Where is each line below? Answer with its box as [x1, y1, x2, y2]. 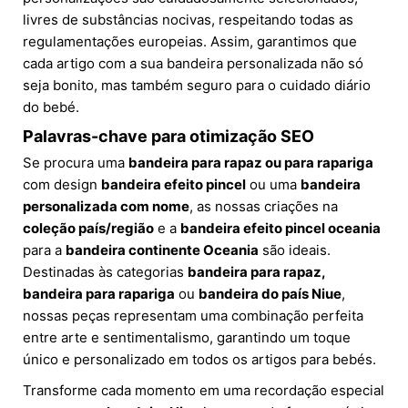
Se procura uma [23, 154, 128, 172]
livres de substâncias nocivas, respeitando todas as [23, 11, 353, 29]
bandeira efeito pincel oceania [180, 219, 381, 238]
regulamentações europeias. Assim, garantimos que [23, 33, 357, 51]
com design [23, 176, 101, 194]
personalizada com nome [23, 198, 189, 216]
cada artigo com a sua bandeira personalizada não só [23, 55, 363, 73]
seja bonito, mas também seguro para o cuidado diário [23, 76, 371, 95]
